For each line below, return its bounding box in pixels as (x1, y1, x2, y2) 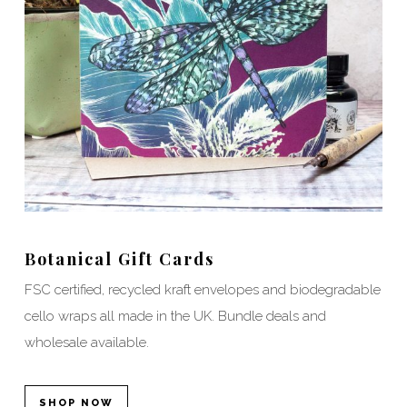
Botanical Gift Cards (24, 247, 214, 270)
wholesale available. (24, 333, 149, 351)
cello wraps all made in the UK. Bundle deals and (24, 307, 326, 324)
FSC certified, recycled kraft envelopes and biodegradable (24, 281, 381, 298)
